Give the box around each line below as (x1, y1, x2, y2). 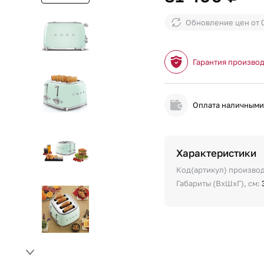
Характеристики (176, 147, 257, 159)
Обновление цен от (186, 17, 262, 27)
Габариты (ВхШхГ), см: (176, 179, 262, 188)
